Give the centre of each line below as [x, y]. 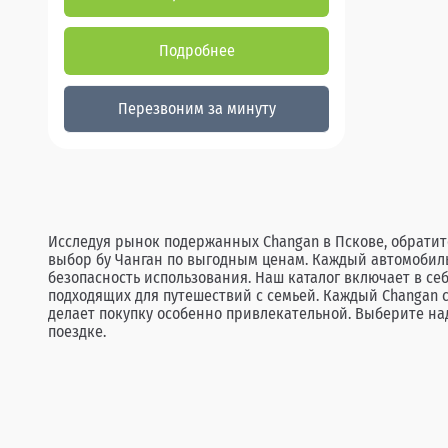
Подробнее [196, 51]
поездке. [77, 332]
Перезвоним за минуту [196, 109]
